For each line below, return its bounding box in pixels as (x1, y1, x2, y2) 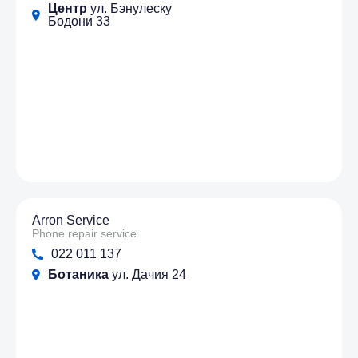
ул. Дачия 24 (109, 268, 186, 282)
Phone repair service (32, 227, 137, 241)
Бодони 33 (48, 14, 110, 29)
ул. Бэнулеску (87, 2, 172, 16)
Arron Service (32, 213, 109, 228)
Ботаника (48, 268, 109, 282)
